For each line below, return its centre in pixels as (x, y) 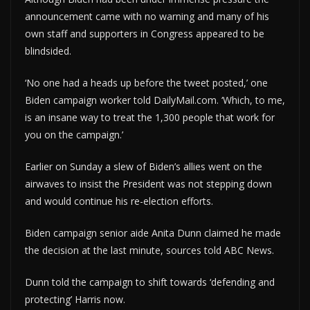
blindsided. (48, 51)
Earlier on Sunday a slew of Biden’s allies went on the (144, 166)
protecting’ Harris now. (75, 299)
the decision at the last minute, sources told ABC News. (149, 250)
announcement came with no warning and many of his (147, 16)
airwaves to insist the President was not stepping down (148, 183)
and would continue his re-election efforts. (119, 201)
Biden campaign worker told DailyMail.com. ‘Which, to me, (155, 100)
